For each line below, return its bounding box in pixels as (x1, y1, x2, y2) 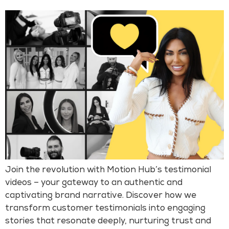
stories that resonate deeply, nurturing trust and (5, 217, 211, 226)
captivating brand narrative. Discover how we (5, 192, 196, 201)
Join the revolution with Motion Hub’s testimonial (5, 166, 211, 175)
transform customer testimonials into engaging (5, 204, 205, 214)
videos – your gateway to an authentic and (5, 179, 182, 188)
